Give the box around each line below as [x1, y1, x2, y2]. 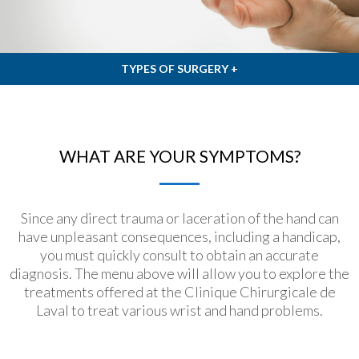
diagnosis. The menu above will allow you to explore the [10, 264, 349, 282]
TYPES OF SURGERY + [121, 61, 238, 75]
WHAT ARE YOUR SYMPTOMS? [58, 145, 301, 166]
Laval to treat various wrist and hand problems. [36, 301, 323, 319]
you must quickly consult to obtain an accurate [40, 245, 319, 264]
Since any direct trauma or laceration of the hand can [20, 208, 339, 227]
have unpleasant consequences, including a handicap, [18, 227, 341, 245]
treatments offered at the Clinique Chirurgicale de [23, 282, 336, 301]
